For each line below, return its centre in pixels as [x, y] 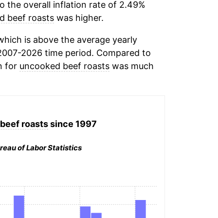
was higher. [79, 18]
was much [131, 66]
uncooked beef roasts [64, 66]
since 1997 [73, 124]
